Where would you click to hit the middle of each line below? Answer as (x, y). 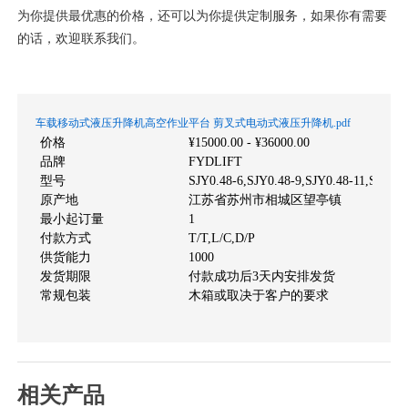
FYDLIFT (216, 161)
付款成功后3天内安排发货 (262, 276)
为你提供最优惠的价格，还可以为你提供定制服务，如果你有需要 (202, 15)
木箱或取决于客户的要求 (259, 295)
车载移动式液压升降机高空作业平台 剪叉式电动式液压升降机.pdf (194, 122)
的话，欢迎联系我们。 (81, 38)
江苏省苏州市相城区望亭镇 (265, 199)
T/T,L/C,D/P (222, 238)
